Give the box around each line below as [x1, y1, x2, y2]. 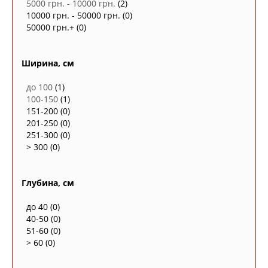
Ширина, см [22, 57, 74, 69]
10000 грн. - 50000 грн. [26, 10, 120, 21]
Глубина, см [22, 177, 74, 188]
